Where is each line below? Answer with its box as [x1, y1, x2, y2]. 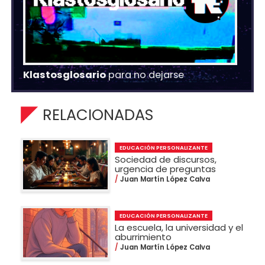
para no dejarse [106, 68, 185, 82]
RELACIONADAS [43, 104, 153, 126]
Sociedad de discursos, [115, 153, 217, 166]
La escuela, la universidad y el [115, 221, 244, 234]
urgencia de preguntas [115, 162, 216, 175]
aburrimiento [115, 230, 172, 243]
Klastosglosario [23, 68, 106, 82]
